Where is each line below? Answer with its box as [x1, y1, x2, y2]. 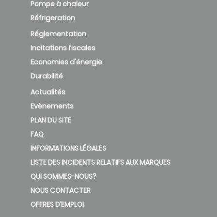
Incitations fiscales [31, 43, 95, 53]
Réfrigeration [31, 13, 75, 23]
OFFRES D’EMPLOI [31, 199, 84, 209]
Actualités [31, 87, 65, 97]
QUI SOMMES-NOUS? [31, 171, 96, 181]
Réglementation [31, 29, 86, 39]
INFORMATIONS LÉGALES [31, 143, 106, 153]
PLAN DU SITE [31, 115, 71, 125]
